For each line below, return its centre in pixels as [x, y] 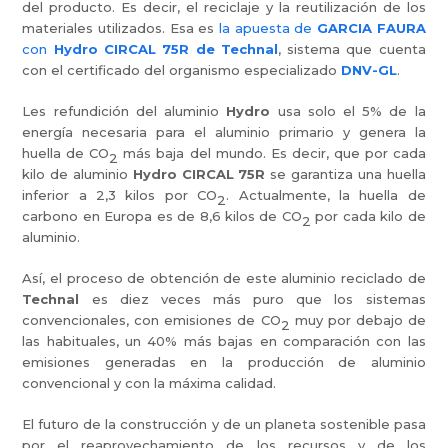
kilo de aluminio [77, 174]
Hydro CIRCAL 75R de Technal [165, 49]
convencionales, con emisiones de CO [151, 320]
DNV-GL [369, 70]
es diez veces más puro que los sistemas [252, 299]
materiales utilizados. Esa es [120, 28]
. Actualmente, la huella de [326, 195]
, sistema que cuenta [351, 49]
